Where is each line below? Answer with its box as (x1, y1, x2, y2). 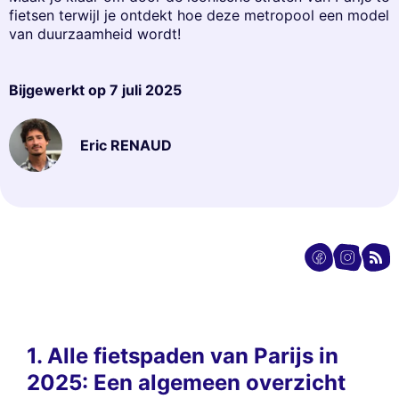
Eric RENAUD (80, 135, 172, 154)
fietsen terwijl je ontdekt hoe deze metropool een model (9, 6, 389, 25)
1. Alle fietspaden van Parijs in (27, 343, 338, 370)
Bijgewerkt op (9, 81, 110, 100)
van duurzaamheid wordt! (9, 25, 181, 44)
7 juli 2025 (110, 81, 182, 100)
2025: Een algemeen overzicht (27, 370, 346, 396)
